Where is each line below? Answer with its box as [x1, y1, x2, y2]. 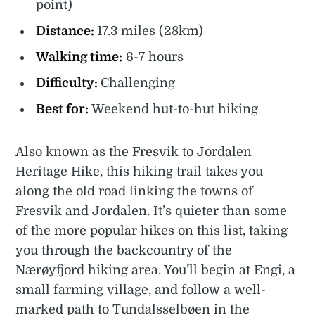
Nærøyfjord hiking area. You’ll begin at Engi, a [15, 262, 296, 277]
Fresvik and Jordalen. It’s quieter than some [15, 203, 288, 218]
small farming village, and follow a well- [15, 282, 266, 297]
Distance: [36, 24, 98, 39]
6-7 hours [122, 50, 184, 65]
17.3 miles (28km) [97, 24, 204, 39]
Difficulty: [36, 76, 101, 91]
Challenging [101, 76, 176, 91]
